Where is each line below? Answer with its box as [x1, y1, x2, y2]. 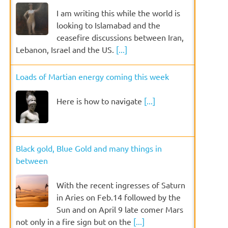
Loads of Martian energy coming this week [16, 71, 169, 81]
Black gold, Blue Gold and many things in [16, 142, 162, 153]
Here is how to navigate [56, 95, 145, 106]
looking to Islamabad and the [56, 19, 161, 30]
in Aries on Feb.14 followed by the [56, 191, 181, 202]
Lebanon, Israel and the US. [16, 44, 117, 54]
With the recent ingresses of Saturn [56, 179, 186, 190]
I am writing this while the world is [56, 7, 181, 18]
